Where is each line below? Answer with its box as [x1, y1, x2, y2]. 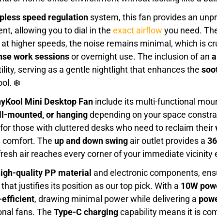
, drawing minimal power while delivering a [34, 194, 199, 204]
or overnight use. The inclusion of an [69, 51, 212, 62]
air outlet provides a [128, 136, 207, 146]
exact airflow [113, 25, 162, 36]
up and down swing [54, 136, 128, 146]
